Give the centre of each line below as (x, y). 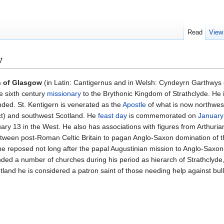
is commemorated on (162, 116)
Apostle (134, 105)
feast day (112, 116)
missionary (64, 94)
